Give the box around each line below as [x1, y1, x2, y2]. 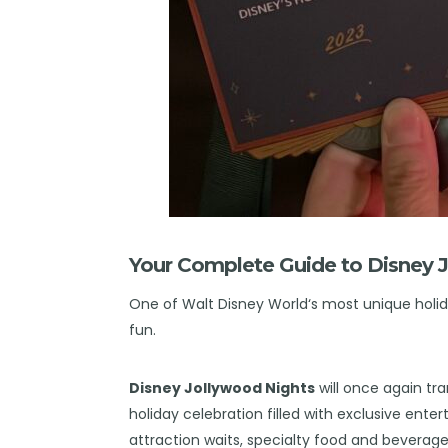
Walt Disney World [182, 293, 309, 314]
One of [129, 293, 183, 314]
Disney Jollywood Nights [129, 377, 316, 398]
